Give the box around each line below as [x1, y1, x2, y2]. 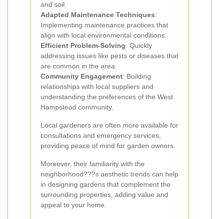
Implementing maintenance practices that [41, 21, 168, 29]
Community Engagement [41, 72, 123, 80]
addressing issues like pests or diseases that [41, 52, 178, 60]
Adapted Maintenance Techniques [41, 11, 155, 19]
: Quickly [126, 42, 152, 49]
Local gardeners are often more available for [41, 121, 178, 129]
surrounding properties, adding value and [41, 191, 168, 198]
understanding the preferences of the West [41, 93, 173, 101]
